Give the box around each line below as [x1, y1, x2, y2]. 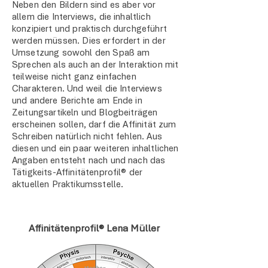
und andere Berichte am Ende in [12, 96, 142, 106]
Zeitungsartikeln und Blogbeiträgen [12, 108, 158, 118]
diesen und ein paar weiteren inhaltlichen [12, 144, 179, 154]
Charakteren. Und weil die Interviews [12, 84, 162, 94]
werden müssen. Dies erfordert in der [12, 36, 166, 46]
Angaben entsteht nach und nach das [12, 156, 166, 166]
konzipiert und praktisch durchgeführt [12, 25, 167, 34]
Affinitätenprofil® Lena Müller [28, 224, 162, 234]
